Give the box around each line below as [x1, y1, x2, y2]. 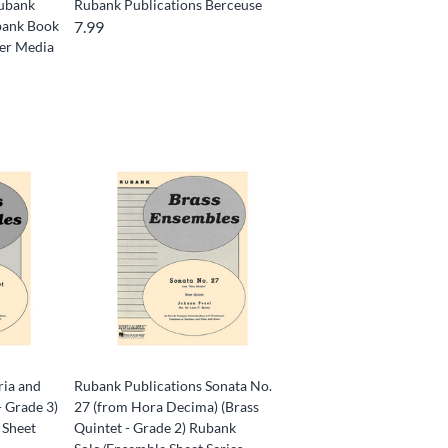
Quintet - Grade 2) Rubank [74, 418, 237, 436]
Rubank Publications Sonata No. [74, 376, 273, 394]
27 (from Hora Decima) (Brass [74, 397, 260, 415]
